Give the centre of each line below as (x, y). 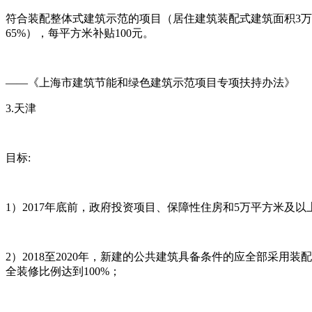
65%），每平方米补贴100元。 (80, 33)
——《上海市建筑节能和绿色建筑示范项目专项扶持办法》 (150, 82)
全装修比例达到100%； (63, 271)
